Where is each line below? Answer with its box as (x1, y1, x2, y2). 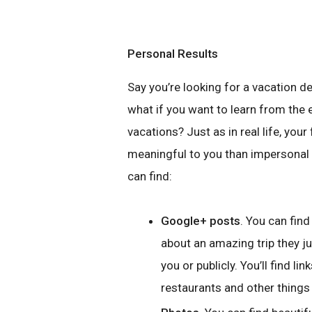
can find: (127, 169, 172, 183)
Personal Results (127, 46, 218, 61)
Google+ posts (161, 213, 240, 228)
